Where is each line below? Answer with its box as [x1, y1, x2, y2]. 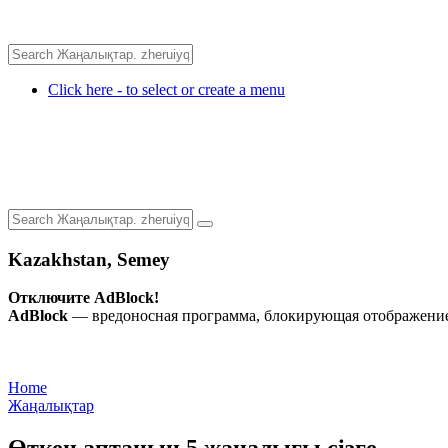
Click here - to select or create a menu [48, 81, 285, 98]
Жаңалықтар [8, 397, 94, 415]
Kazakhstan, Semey [8, 248, 170, 270]
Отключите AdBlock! [8, 289, 159, 307]
